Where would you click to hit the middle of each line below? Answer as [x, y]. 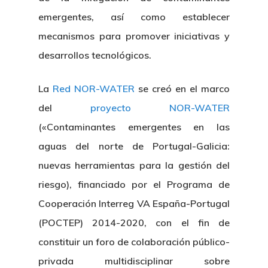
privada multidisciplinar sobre [134, 261]
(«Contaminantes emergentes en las [134, 127]
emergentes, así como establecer [134, 17]
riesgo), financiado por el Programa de [134, 184]
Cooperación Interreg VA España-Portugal [134, 203]
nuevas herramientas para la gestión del [134, 165]
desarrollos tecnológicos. [95, 55]
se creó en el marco [182, 89]
